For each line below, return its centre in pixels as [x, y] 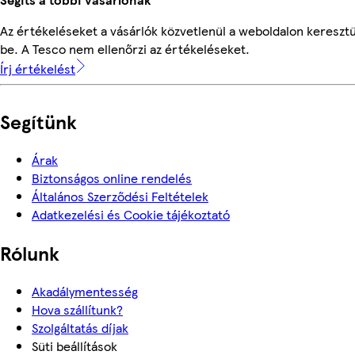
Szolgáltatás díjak [80, 327]
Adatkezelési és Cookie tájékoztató [131, 214]
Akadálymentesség [85, 291]
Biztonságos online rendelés [112, 177]
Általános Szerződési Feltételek [120, 196]
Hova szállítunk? [77, 309]
